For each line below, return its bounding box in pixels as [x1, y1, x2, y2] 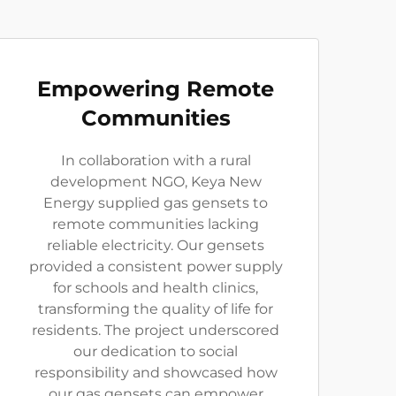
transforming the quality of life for [38, 301, 273, 318]
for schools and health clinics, [53, 279, 258, 297]
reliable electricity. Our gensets [47, 237, 264, 255]
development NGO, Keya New [49, 173, 262, 191]
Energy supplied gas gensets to [43, 194, 268, 212]
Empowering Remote [37, 76, 274, 103]
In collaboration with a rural [60, 152, 251, 170]
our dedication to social [73, 343, 238, 361]
